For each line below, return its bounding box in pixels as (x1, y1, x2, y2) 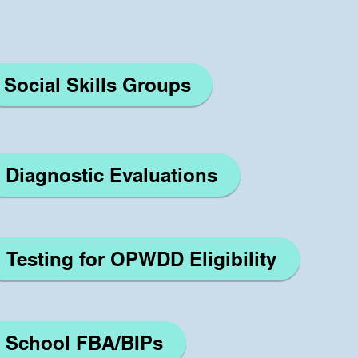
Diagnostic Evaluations (5, 164, 217, 186)
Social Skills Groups (3, 74, 191, 96)
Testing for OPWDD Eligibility (6, 248, 276, 270)
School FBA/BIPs (5, 332, 163, 354)
